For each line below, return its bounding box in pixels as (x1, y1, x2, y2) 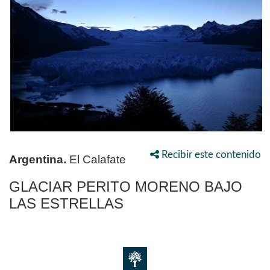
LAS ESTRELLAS (9, 195, 124, 212)
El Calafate (66, 153, 126, 166)
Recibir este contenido (159, 149, 261, 160)
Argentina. (9, 153, 66, 166)
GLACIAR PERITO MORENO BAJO (9, 178, 242, 195)
